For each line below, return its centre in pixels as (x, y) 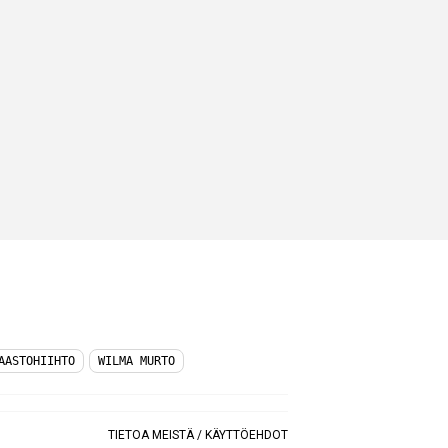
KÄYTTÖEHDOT (246, 434)
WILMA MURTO (136, 360)
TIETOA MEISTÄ (151, 434)
